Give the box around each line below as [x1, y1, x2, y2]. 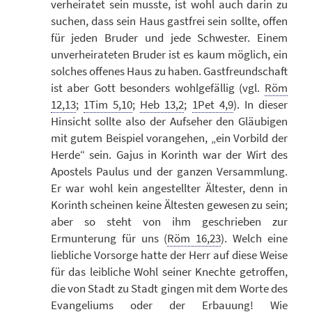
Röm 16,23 [167, 230, 221, 246]
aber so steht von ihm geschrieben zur [50, 213, 288, 229]
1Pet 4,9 [192, 96, 233, 112]
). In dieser [233, 96, 288, 112]
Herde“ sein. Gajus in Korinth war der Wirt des [50, 146, 288, 162]
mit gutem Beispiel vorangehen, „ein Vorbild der [50, 130, 288, 146]
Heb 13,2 [140, 96, 185, 112]
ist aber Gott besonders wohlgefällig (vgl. [50, 79, 265, 95]
